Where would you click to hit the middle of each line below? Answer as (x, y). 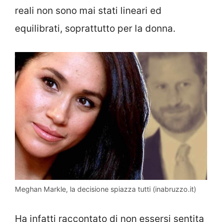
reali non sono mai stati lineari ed (88, 11)
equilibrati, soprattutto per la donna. (95, 28)
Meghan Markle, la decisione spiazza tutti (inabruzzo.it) (106, 189)
